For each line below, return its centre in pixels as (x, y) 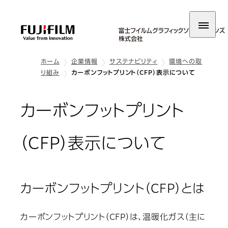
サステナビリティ (133, 62)
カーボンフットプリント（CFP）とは (113, 190)
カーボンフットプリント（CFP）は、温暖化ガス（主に (113, 218)
